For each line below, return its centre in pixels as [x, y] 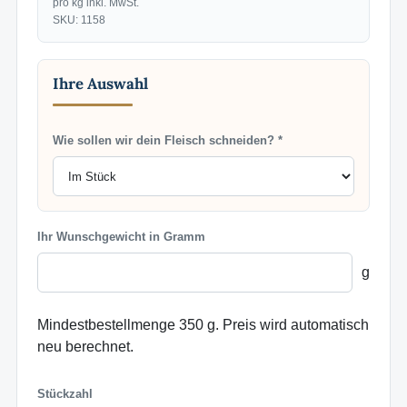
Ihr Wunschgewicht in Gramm [121, 237]
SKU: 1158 [79, 20]
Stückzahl [65, 394]
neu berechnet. [85, 347]
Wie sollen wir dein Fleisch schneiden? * [168, 141]
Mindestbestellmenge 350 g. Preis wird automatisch [203, 325]
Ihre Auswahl [100, 84]
